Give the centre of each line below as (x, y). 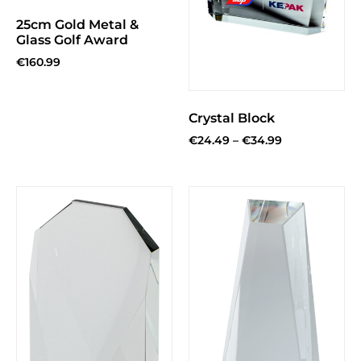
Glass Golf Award (72, 39)
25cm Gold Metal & (77, 24)
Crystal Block (232, 118)
